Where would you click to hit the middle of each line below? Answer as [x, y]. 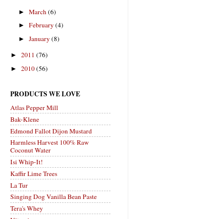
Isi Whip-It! [27, 162]
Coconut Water [31, 150]
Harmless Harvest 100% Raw [50, 142]
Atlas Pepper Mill [34, 108]
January [40, 38]
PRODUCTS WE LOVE [45, 94]
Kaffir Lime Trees [34, 173]
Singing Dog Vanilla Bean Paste [54, 197]
